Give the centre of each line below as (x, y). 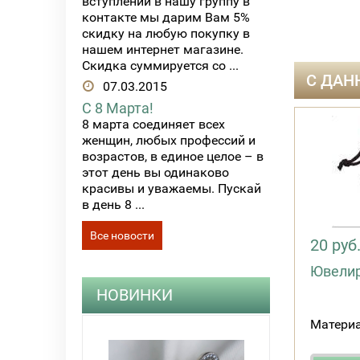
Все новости (122, 235)
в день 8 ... (113, 204)
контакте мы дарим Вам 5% (166, 18)
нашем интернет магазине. (163, 50)
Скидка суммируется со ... (160, 66)
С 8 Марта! (118, 108)
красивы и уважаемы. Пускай (172, 188)
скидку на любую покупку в (166, 34)
